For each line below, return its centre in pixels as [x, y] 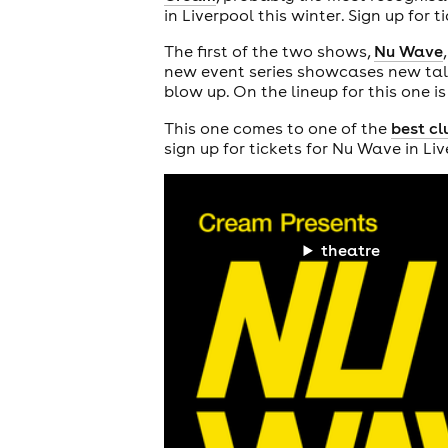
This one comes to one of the [277, 127]
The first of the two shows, [268, 51]
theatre [351, 250]
